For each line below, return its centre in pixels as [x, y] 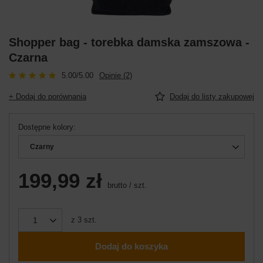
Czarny [42, 146]
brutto [116, 185]
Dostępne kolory [46, 127]
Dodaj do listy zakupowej [212, 96]
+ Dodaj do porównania [48, 96]
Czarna [28, 57]
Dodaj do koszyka [131, 247]
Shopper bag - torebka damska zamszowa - [129, 42]
